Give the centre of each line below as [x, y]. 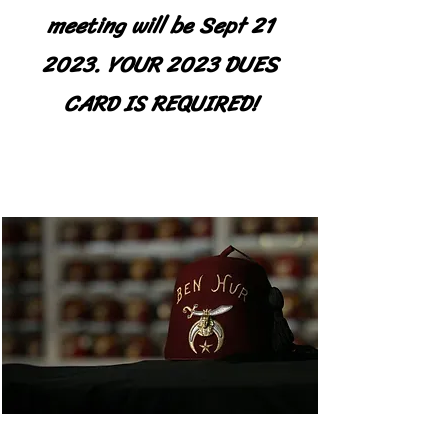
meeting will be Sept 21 [160, 25]
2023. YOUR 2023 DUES [160, 64]
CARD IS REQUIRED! [160, 103]
